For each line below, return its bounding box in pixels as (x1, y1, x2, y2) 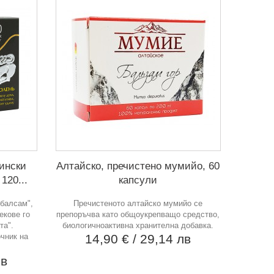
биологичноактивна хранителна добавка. (62, 220, 214, 230)
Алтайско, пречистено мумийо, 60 (56, 160, 220, 172)
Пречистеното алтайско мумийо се (73, 198, 203, 208)
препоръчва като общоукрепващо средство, (56, 209, 220, 219)
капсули (119, 174, 158, 186)
